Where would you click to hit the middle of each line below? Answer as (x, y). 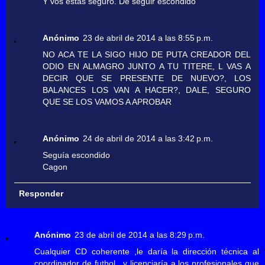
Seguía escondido (77, 155)
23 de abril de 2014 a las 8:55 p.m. (148, 38)
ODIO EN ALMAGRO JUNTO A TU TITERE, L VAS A (147, 67)
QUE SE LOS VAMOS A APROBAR (107, 102)
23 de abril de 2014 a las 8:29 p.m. (140, 235)
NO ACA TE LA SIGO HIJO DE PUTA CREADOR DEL (147, 55)
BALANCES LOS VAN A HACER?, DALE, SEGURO (147, 90)
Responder (41, 194)
